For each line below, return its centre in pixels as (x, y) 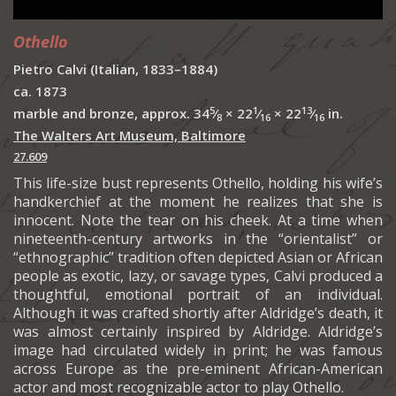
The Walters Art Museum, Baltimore (129, 136)
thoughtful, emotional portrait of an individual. (198, 295)
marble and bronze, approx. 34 (111, 114)
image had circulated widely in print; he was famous (198, 350)
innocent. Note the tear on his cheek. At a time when (198, 221)
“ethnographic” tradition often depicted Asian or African (198, 258)
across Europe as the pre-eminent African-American (198, 369)
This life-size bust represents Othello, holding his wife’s (198, 183)
